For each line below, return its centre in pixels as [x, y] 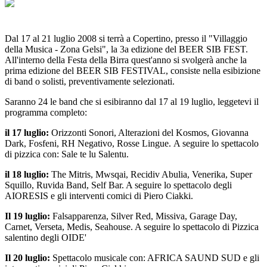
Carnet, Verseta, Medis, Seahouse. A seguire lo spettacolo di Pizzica [132, 226]
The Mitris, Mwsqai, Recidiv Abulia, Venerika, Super [150, 174]
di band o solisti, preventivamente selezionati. [90, 81]
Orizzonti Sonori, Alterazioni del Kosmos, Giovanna [149, 132]
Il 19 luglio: [27, 216]
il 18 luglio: [27, 174]
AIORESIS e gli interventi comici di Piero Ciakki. [99, 195]
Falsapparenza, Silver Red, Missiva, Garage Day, [144, 216]
